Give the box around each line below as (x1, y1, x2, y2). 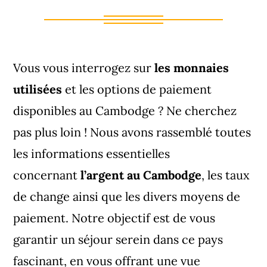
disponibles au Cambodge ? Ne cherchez (13, 103, 237, 118)
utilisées (13, 82, 63, 97)
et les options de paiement (65, 82, 212, 97)
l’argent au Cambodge (80, 167, 202, 182)
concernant (13, 167, 78, 182)
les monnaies (154, 60, 229, 75)
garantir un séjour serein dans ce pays (13, 232, 223, 247)
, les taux (201, 167, 250, 182)
